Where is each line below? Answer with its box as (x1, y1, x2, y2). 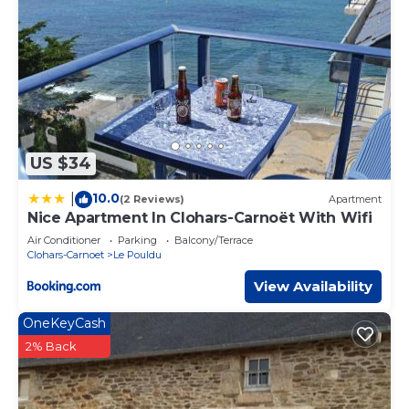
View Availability (254, 277, 372, 295)
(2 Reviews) (120, 193, 184, 206)
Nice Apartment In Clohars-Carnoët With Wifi (27, 208, 372, 226)
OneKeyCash (23, 314, 106, 331)
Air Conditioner (27, 233, 100, 246)
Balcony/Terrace (174, 233, 253, 246)
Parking (118, 233, 157, 246)
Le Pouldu (113, 247, 162, 261)
